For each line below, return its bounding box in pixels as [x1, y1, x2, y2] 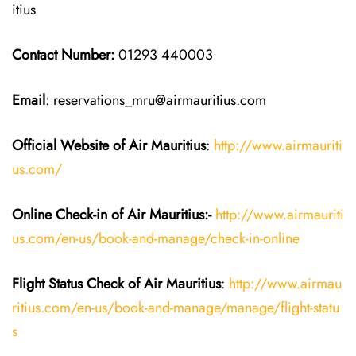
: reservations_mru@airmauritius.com [45, 90, 266, 110]
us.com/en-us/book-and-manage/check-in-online [12, 228, 300, 249]
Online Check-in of [12, 204, 127, 225]
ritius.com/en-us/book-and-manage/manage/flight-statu [12, 297, 339, 318]
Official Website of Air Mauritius [12, 135, 206, 156]
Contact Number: [12, 44, 114, 65]
